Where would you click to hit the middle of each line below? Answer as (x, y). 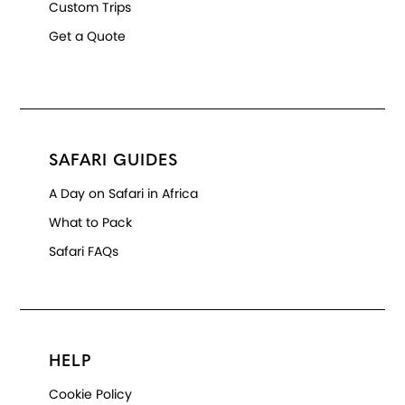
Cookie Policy (91, 394)
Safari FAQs (84, 251)
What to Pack (91, 222)
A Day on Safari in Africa (124, 193)
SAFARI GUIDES (114, 161)
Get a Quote (88, 36)
